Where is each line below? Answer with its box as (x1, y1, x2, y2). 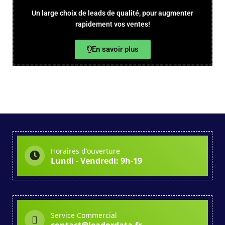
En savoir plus (91, 45, 139, 54)
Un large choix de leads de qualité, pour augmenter (32, 9, 193, 17)
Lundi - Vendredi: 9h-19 (51, 155, 142, 166)
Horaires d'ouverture (51, 146, 120, 156)
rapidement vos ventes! (75, 20, 150, 28)
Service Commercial (51, 210, 117, 220)
